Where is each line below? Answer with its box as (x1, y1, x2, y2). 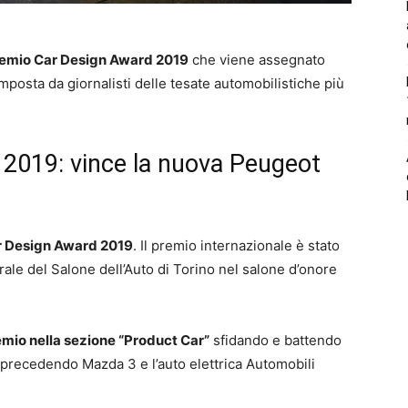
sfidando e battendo (209, 331, 342, 349)
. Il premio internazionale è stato (133, 236, 340, 254)
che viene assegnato (189, 50, 325, 68)
